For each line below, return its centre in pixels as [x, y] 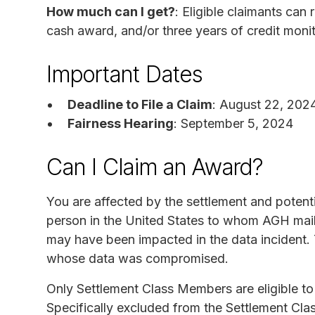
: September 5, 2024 [233, 123]
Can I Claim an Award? [155, 167]
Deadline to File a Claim [140, 104]
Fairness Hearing [121, 123]
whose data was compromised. [137, 258]
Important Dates [124, 74]
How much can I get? [111, 11]
